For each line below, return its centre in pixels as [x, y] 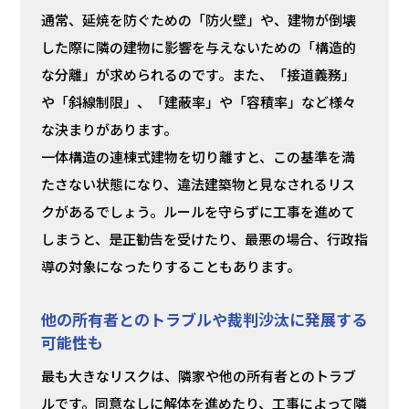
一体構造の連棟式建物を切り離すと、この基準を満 [198, 157]
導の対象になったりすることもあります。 [170, 267]
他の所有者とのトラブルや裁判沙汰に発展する [204, 320]
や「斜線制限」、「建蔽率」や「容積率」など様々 [198, 102]
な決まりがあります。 [109, 130]
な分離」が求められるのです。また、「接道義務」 [198, 75]
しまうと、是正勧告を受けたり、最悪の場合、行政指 [204, 239]
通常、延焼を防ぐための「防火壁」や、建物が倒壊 [198, 20]
